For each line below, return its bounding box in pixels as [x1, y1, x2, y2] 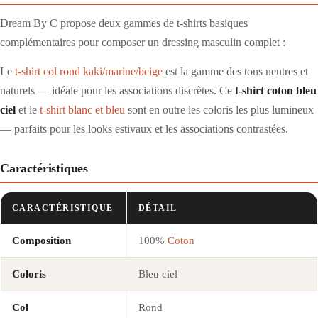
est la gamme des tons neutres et [163, 65, 308, 77]
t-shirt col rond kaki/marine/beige [15, 65, 163, 77]
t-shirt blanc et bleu [40, 103, 125, 116]
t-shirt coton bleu [235, 84, 317, 97]
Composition [12, 234, 71, 246]
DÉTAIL [138, 202, 177, 213]
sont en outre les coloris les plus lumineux [125, 103, 314, 116]
